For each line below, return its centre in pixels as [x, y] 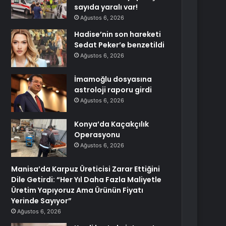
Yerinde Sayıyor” [42, 201]
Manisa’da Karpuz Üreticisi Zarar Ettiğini [86, 169]
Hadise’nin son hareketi [118, 34]
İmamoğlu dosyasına [113, 79]
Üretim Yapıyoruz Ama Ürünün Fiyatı [77, 190]
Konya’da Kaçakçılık [112, 124]
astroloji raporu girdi [113, 90]
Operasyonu [97, 135]
